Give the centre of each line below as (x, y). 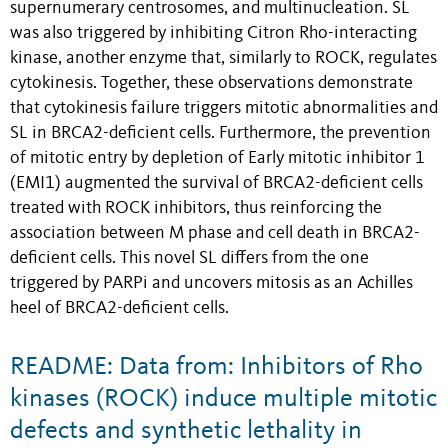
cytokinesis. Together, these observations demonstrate (211, 83)
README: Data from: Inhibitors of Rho (216, 367)
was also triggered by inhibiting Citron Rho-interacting (213, 33)
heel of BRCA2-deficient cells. (119, 308)
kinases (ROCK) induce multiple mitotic (223, 399)
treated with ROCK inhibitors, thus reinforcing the (196, 208)
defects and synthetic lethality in (186, 431)
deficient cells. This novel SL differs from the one (189, 258)
